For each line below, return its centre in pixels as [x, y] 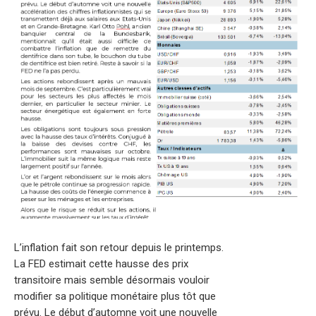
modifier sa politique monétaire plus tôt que [115, 296]
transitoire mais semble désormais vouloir [112, 280]
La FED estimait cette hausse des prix [101, 263]
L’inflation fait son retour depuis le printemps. [119, 247]
